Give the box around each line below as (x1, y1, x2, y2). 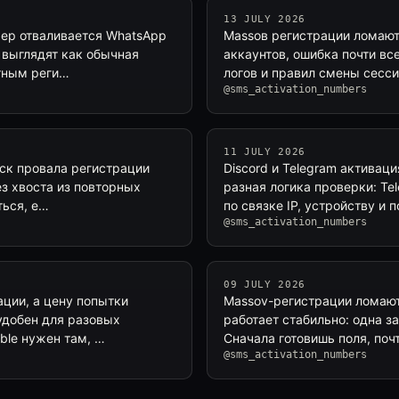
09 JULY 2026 (224, 279, 305, 290)
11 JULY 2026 (224, 146, 305, 158)
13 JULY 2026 (224, 13, 305, 25)
